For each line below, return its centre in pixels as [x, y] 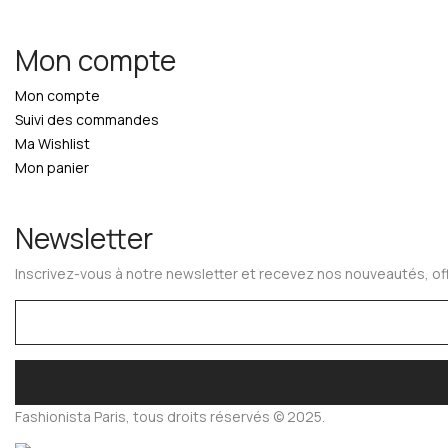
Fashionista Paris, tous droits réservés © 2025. [170, 416]
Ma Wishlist [52, 143]
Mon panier [52, 167]
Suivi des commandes [87, 119]
